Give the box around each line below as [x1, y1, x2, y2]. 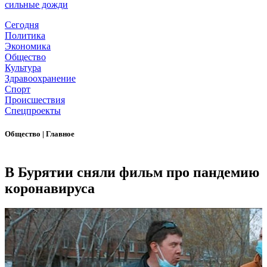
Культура [5, 63, 41, 73]
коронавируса [5, 180, 95, 196]
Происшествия [5, 95, 65, 105]
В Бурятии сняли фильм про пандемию [5, 164, 259, 180]
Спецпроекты [5, 105, 61, 116]
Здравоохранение [5, 73, 76, 84]
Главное [46, 129, 74, 139]
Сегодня [5, 20, 39, 30]
